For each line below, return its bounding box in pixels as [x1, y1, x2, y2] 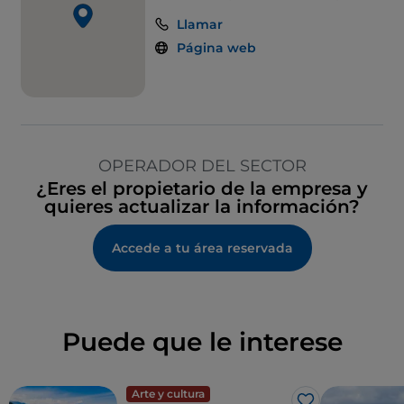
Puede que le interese [61, 326, 343, 358]
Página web [177, 40, 256, 57]
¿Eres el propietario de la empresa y [36, 178, 368, 200]
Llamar [177, 16, 223, 33]
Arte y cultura [132, 387, 205, 401]
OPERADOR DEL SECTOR [97, 156, 307, 177]
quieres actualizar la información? [44, 196, 360, 218]
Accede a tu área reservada [111, 240, 293, 257]
